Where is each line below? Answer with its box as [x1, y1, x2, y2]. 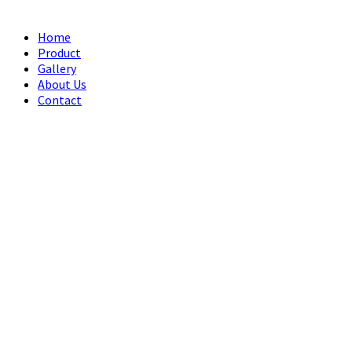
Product [38, 44, 81, 60]
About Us [38, 75, 86, 92]
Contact [38, 91, 82, 108]
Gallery [38, 60, 76, 76]
